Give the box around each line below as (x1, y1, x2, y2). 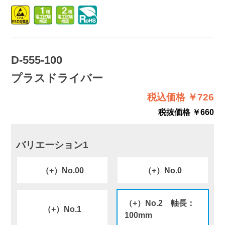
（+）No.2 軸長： (124, 198, 195, 207)
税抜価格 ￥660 (158, 107, 214, 117)
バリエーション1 (16, 140, 89, 151)
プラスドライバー (11, 71, 103, 84)
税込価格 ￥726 (147, 91, 214, 102)
